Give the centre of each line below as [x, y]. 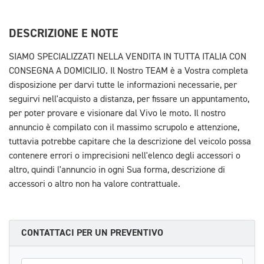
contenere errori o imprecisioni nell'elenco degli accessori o [125, 156]
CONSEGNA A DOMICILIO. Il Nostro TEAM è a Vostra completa [128, 71]
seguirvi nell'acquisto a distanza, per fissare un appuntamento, [129, 99]
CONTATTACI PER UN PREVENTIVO [92, 232]
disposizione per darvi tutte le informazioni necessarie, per [123, 85]
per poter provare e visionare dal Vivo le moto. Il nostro [117, 113]
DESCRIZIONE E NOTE [64, 33]
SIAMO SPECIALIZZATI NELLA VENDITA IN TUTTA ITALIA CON [128, 57]
